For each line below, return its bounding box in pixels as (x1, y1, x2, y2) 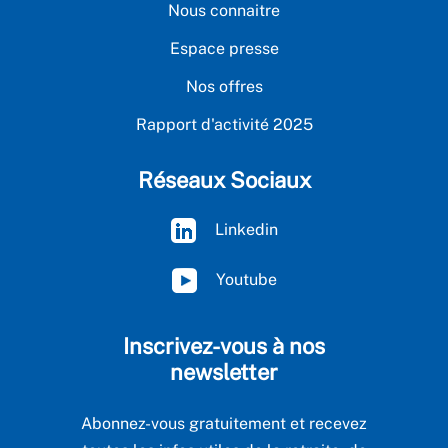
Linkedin (210, 219, 278, 239)
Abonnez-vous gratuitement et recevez (81, 414, 367, 433)
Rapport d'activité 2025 (135, 115, 313, 134)
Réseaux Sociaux (137, 167, 311, 193)
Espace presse (169, 39, 279, 58)
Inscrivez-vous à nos (123, 333, 325, 359)
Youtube (211, 269, 277, 289)
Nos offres (185, 77, 263, 96)
